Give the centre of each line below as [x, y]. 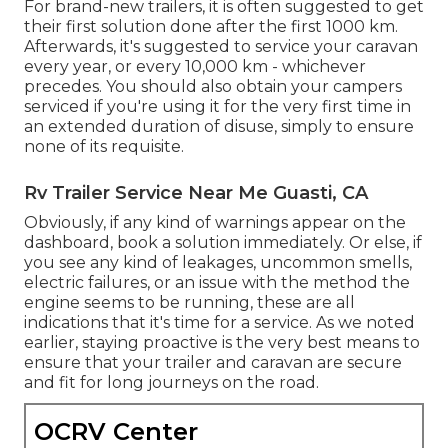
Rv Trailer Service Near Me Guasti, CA [196, 192]
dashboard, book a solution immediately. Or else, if [223, 242]
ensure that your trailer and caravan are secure [213, 362]
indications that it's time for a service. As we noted [219, 322]
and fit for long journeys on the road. [171, 382]
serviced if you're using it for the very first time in [217, 106]
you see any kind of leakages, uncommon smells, [218, 262]
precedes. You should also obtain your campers [213, 86]
